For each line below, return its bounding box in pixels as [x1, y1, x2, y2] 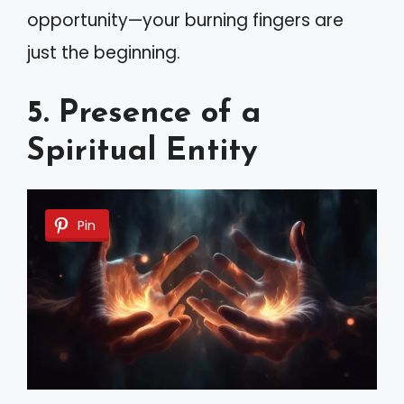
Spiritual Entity [27, 135, 258, 168]
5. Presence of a [27, 97, 261, 130]
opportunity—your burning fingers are [27, 8, 344, 33]
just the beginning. [27, 41, 180, 66]
